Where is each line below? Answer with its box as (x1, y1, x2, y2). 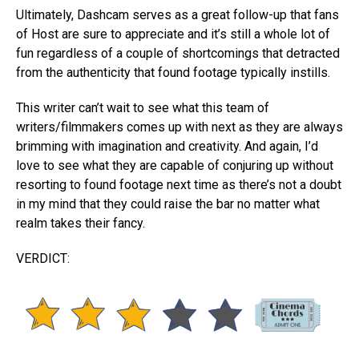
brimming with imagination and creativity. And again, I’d (16, 139, 318, 155)
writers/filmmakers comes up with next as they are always (16, 119, 343, 135)
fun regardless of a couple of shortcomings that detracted (16, 46, 340, 62)
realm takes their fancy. (16, 216, 145, 232)
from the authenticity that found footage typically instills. (16, 65, 330, 81)
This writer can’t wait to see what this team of (16, 100, 269, 116)
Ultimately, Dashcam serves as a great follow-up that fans (16, 7, 339, 23)
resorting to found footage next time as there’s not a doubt (16, 177, 341, 193)
